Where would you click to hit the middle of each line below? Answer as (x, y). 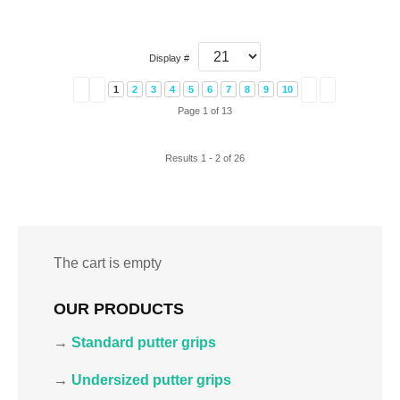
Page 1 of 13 (204, 111)
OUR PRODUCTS (119, 309)
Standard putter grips (144, 342)
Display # (169, 58)
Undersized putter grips (151, 380)
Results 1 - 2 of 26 (204, 158)
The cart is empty (108, 263)
